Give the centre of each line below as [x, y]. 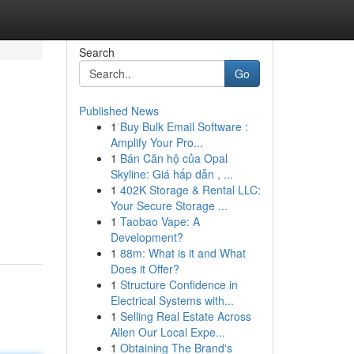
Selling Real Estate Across [185, 316]
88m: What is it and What [183, 253]
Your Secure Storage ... [169, 205]
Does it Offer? [145, 269]
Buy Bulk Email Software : [184, 126]
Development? [147, 237]
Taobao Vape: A [160, 221]
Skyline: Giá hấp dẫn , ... [171, 174]
